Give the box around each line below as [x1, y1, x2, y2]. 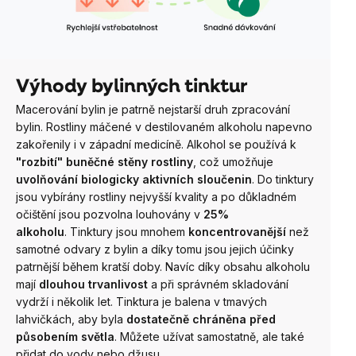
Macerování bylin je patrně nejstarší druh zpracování [16, 102, 290, 116]
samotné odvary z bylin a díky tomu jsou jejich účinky [16, 242, 294, 256]
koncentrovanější [188, 224, 286, 238]
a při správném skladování [148, 277, 288, 291]
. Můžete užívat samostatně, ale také [114, 329, 304, 343]
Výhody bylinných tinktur [16, 77, 247, 97]
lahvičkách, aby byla [16, 311, 126, 326]
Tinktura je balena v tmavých [116, 294, 267, 308]
